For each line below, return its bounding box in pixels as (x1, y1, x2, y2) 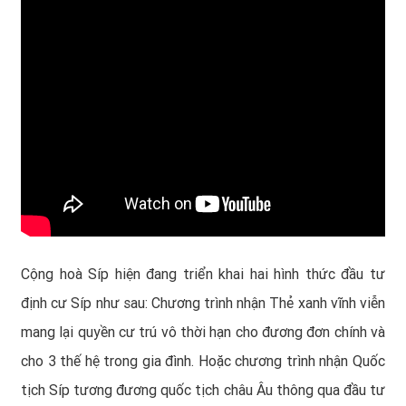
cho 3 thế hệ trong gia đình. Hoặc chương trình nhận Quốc (21, 352, 385, 370)
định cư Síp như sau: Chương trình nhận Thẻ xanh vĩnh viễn (21, 294, 385, 312)
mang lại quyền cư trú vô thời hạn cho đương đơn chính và (21, 323, 385, 341)
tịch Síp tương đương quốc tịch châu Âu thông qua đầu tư (21, 381, 385, 399)
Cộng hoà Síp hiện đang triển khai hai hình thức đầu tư (21, 265, 385, 283)
